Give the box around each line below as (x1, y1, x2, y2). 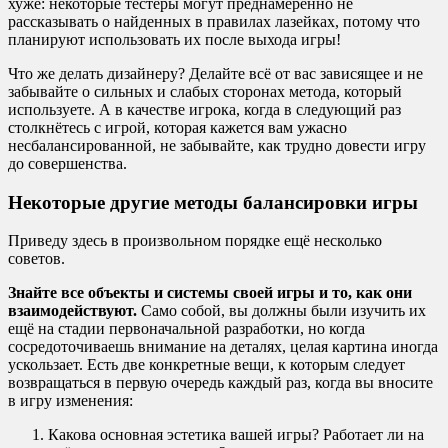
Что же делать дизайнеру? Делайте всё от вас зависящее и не (8, 64, 423, 82)
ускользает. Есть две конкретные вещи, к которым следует (8, 356, 405, 374)
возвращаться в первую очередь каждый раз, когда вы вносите (8, 374, 433, 392)
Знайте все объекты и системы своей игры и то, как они (8, 284, 412, 302)
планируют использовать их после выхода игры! (8, 30, 341, 48)
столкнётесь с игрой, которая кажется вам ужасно (8, 118, 347, 136)
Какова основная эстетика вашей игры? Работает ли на (48, 426, 424, 444)
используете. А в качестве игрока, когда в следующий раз (8, 100, 401, 118)
